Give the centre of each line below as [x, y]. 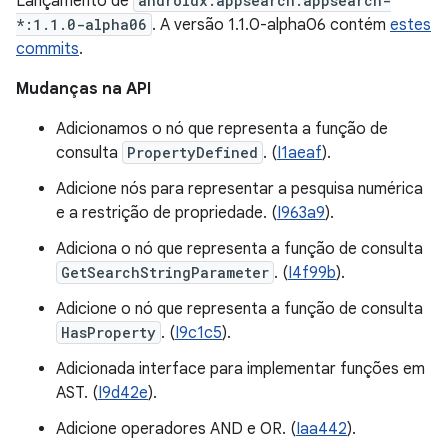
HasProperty [108, 332]
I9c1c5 [198, 333]
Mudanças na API [83, 89]
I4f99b [312, 273]
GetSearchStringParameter [165, 272]
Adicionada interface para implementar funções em [240, 369]
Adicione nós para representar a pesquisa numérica [239, 189]
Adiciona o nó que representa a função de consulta [239, 249]
